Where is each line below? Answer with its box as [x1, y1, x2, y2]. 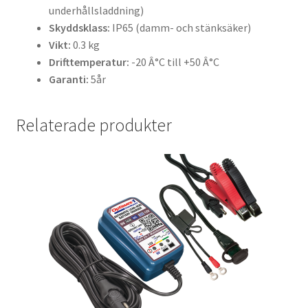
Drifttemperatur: [48, 55, 129, 69]
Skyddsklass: [48, 21, 110, 35]
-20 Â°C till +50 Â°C [129, 55, 219, 69]
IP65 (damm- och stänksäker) [109, 21, 251, 35]
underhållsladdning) [48, 3, 144, 18]
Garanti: [48, 72, 89, 87]
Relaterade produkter [15, 114, 172, 137]
